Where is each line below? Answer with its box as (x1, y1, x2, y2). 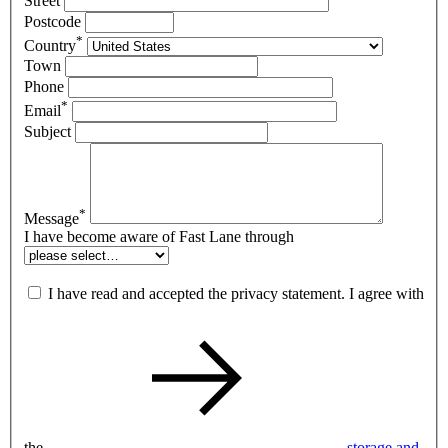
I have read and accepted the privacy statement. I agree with (48, 285, 424, 303)
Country (24, 37, 76, 55)
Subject (24, 123, 71, 141)
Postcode (24, 13, 81, 31)
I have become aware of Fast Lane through (24, 228, 294, 246)
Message (24, 210, 79, 228)
